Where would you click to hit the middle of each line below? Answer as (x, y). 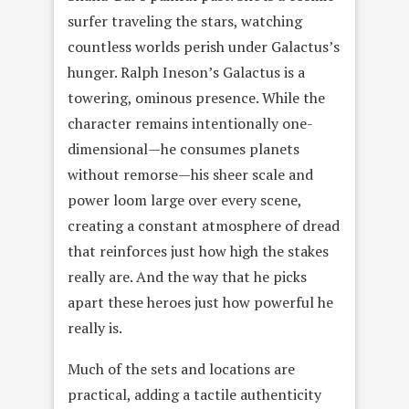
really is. (95, 328)
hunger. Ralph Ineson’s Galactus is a (186, 73)
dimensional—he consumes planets (184, 149)
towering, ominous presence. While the (196, 98)
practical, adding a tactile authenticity (194, 395)
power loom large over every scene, (184, 200)
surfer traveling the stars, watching (185, 21)
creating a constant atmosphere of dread (204, 226)
